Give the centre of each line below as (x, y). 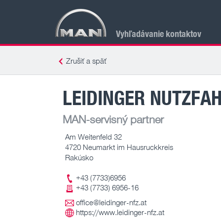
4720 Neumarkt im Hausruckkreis (119, 147)
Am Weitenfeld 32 (93, 136)
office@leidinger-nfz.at (111, 203)
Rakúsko (79, 157)
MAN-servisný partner (113, 119)
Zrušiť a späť (86, 61)
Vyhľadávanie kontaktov (159, 33)
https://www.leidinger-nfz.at (120, 212)
